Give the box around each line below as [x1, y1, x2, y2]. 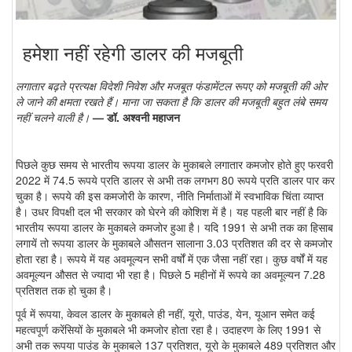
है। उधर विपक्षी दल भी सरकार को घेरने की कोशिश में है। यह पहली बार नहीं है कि [16, 203, 327, 220]
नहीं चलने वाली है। [16, 109, 93, 126]
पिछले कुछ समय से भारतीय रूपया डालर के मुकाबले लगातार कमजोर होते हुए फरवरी [16, 156, 333, 173]
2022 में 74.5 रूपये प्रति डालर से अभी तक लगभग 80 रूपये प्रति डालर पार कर [16, 172, 335, 189]
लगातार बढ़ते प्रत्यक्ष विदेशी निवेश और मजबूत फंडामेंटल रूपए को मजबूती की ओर [16, 78, 327, 94]
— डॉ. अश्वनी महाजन [93, 109, 180, 126]
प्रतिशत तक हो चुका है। [16, 282, 112, 299]
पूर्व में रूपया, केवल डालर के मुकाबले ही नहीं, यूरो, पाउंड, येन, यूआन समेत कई [16, 306, 315, 322]
